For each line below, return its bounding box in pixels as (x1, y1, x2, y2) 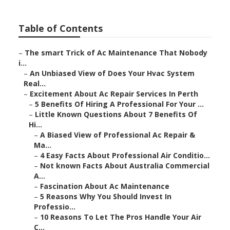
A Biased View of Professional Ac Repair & (40, 130, 195, 140)
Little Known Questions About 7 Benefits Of (34, 109, 197, 120)
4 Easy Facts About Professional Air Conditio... (40, 150, 210, 161)
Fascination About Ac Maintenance (40, 181, 169, 191)
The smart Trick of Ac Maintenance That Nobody (24, 48, 207, 58)
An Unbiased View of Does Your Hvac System (29, 68, 195, 79)
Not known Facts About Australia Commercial (40, 161, 209, 171)
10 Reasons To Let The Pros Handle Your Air (40, 212, 201, 222)
